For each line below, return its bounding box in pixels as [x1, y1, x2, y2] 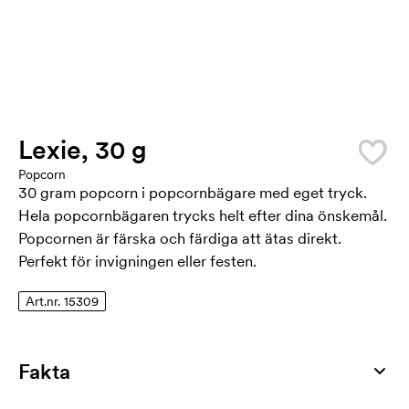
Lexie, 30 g [18, 133, 147, 166]
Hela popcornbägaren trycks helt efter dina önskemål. [18, 205, 387, 225]
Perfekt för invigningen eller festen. [18, 251, 257, 271]
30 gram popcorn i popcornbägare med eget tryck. [18, 183, 367, 203]
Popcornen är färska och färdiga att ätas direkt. [18, 228, 341, 248]
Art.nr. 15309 [26, 293, 99, 309]
